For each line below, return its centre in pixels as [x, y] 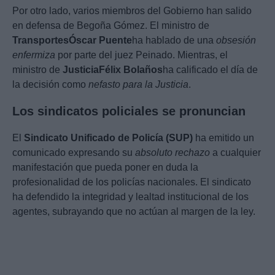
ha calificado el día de [210, 70]
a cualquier [235, 153]
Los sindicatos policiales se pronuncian [129, 111]
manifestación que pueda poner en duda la [105, 168]
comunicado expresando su [74, 153]
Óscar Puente [100, 41]
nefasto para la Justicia [138, 85]
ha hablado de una [174, 41]
